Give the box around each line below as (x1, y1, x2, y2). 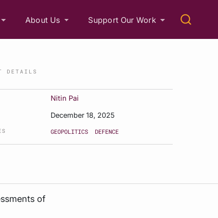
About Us (25, 15, 60, 25)
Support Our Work (88, 15, 157, 25)
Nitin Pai (51, 94, 79, 102)
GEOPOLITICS (51, 127, 89, 135)
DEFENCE (95, 127, 119, 135)
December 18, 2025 (51, 111, 115, 119)
